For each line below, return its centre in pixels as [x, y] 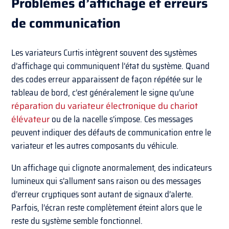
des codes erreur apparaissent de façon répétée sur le [107, 79]
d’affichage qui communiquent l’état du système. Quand [111, 66]
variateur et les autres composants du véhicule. [95, 146]
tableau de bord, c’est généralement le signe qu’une [103, 93]
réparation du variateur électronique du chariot [105, 106]
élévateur [31, 119]
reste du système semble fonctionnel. [77, 221]
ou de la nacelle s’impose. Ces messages [121, 119]
